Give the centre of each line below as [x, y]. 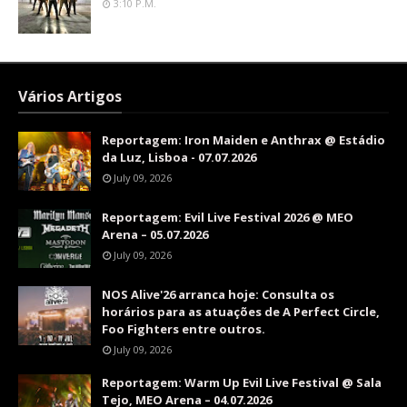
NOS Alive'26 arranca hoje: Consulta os [218, 294]
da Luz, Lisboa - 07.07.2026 [179, 157]
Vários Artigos [70, 96]
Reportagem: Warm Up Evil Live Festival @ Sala [242, 382]
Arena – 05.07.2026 [155, 234]
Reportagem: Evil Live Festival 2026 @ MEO [228, 217]
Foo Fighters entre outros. [184, 329]
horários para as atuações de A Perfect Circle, [241, 312]
